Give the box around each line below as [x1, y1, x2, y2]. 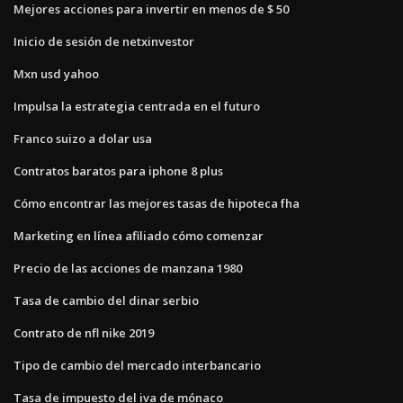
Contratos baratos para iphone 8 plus [13, 162, 223, 179]
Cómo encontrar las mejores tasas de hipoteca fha [13, 194, 300, 211]
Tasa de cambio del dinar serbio [13, 291, 199, 309]
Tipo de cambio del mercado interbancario [13, 356, 261, 373]
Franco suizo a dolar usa [13, 130, 152, 147]
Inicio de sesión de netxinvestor [13, 32, 194, 49]
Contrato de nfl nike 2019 [13, 324, 154, 341]
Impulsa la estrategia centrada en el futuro [13, 97, 260, 114]
